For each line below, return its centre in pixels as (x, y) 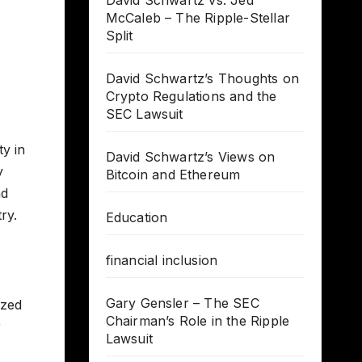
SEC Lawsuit (144, 114)
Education (137, 218)
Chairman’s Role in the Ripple (198, 321)
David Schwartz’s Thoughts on (202, 79)
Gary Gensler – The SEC (182, 303)
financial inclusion (162, 261)
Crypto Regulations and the (191, 97)
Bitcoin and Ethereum (173, 175)
